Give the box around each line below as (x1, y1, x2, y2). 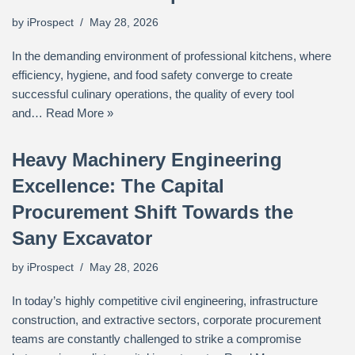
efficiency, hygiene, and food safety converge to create (12, 68, 292, 82)
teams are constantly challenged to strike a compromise (12, 332, 301, 345)
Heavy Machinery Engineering (12, 149, 282, 170)
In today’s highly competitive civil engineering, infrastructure (12, 294, 318, 307)
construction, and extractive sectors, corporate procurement (12, 313, 321, 326)
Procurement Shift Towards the (12, 201, 293, 223)
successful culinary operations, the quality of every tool (12, 87, 294, 101)
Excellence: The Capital (12, 175, 224, 197)
